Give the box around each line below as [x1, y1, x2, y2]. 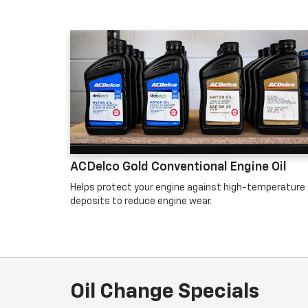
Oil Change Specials [70, 282, 259, 302]
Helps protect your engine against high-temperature [70, 183, 305, 192]
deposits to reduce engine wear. [70, 197, 212, 206]
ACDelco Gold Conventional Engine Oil [70, 161, 286, 173]
